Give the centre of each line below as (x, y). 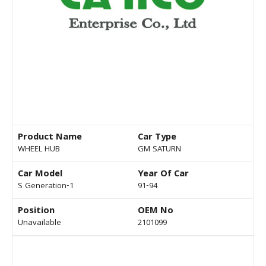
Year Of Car (163, 175)
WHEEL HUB (39, 150)
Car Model (40, 175)
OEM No (156, 212)
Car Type (157, 138)
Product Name (50, 138)
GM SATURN (159, 150)
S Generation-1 (46, 187)
